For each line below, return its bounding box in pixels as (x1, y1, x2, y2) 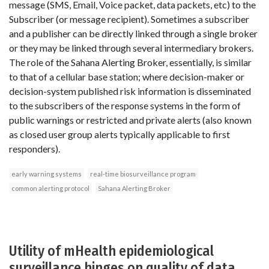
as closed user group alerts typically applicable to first (9, 128, 230, 141)
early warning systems (11, 170, 82, 178)
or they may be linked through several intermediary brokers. (9, 42, 253, 54)
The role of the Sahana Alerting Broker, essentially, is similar (9, 56, 252, 68)
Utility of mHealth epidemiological (9, 243, 214, 260)
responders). (9, 143, 60, 155)
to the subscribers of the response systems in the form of (9, 100, 241, 112)
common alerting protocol (11, 184, 89, 193)
